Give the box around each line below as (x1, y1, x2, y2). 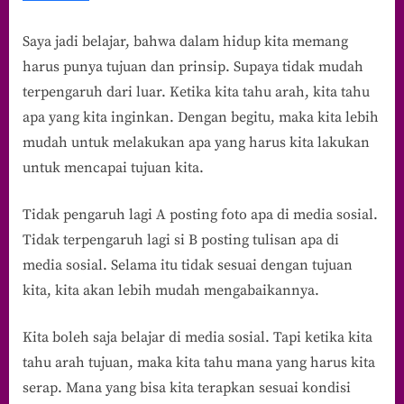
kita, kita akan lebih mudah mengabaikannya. (23, 280, 319, 299)
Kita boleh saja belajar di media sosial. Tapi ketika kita (23, 327, 372, 346)
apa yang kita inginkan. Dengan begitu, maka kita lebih (23, 107, 379, 126)
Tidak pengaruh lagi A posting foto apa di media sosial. (23, 205, 378, 224)
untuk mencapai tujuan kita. (23, 158, 204, 177)
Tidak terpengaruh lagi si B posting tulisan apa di (23, 230, 339, 249)
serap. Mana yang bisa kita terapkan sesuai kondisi (23, 378, 351, 397)
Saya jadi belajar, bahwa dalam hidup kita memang (23, 32, 348, 50)
